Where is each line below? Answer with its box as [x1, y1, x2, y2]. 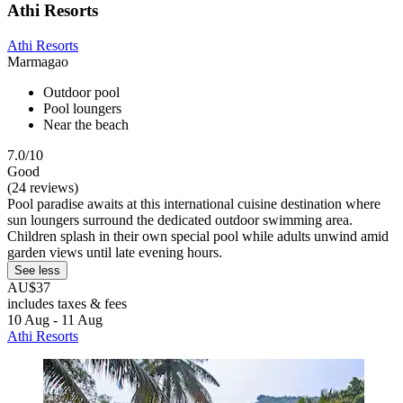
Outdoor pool [43, 84, 120, 100]
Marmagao [7, 53, 68, 69]
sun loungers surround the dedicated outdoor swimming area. [7, 211, 353, 228]
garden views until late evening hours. [7, 244, 222, 260]
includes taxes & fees [7, 295, 127, 311]
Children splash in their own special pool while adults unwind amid [7, 228, 389, 244]
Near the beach [43, 116, 129, 132]
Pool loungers [43, 100, 121, 116]
